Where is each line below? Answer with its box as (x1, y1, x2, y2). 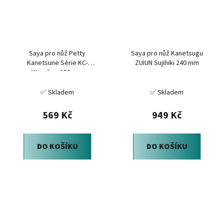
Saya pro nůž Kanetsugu (130, 48, 203, 58)
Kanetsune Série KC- (26, 57, 88, 68)
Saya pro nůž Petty (29, 48, 85, 58)
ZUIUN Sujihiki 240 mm (134, 57, 199, 68)
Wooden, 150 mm (31, 67, 83, 77)
